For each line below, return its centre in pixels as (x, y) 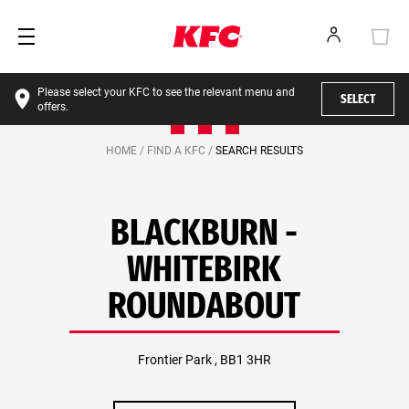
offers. (53, 106)
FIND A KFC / (181, 151)
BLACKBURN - (204, 233)
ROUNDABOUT (204, 306)
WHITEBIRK (204, 269)
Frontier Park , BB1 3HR (204, 360)
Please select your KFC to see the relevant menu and (166, 92)
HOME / (126, 151)
